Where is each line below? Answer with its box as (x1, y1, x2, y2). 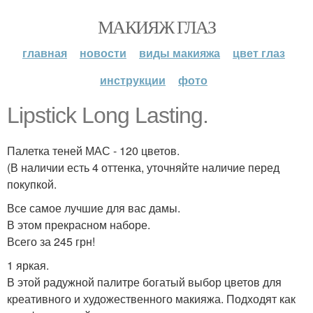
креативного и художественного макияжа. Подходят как (7, 291, 296, 307)
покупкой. (7, 176, 57, 192)
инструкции (100, 72, 166, 88)
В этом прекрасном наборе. (7, 217, 150, 233)
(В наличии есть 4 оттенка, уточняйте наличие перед (7, 159, 279, 175)
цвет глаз (233, 45, 285, 61)
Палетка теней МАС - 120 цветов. (7, 143, 180, 159)
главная (22, 45, 67, 61)
